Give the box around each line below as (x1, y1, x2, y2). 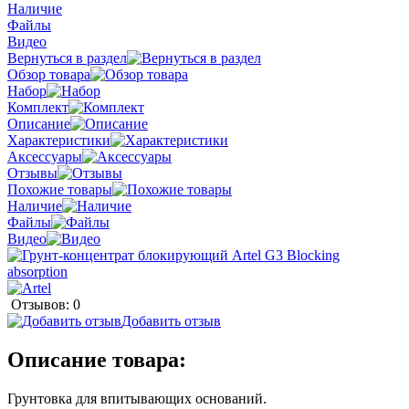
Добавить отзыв (121, 312, 221, 329)
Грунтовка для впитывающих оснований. (7, 390, 267, 406)
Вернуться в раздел (7, 49, 127, 66)
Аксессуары (7, 148, 82, 164)
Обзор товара (7, 66, 90, 82)
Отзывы (7, 164, 58, 181)
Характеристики (7, 131, 110, 148)
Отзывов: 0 (11, 296, 80, 312)
